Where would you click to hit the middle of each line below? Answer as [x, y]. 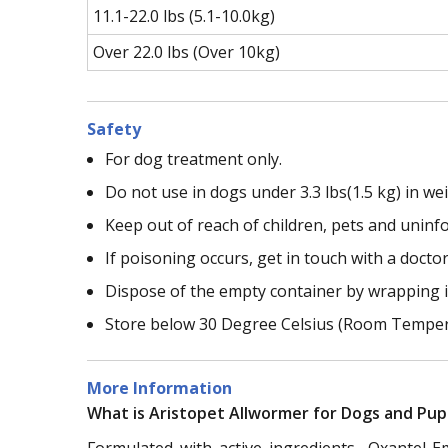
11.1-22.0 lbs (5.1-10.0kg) [184, 15]
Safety [114, 128]
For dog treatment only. [193, 158]
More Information [159, 387]
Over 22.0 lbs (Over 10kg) [186, 51]
